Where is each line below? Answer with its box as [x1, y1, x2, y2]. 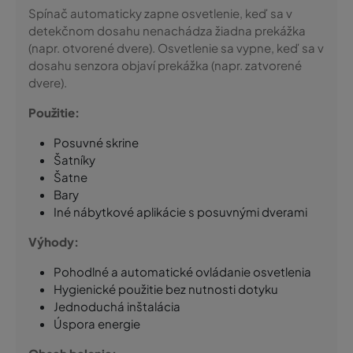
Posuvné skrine [54, 135, 139, 150]
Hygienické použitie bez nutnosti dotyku [54, 281, 278, 296]
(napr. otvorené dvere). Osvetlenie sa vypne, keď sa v [28, 40, 324, 55]
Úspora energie [54, 316, 140, 331]
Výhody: [28, 234, 79, 249]
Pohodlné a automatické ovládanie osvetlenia [54, 264, 311, 279]
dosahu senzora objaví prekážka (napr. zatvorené [28, 58, 302, 72]
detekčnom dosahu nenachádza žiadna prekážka [28, 23, 306, 38]
